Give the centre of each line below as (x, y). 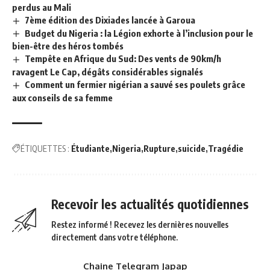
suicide (192, 149)
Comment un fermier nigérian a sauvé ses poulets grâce (135, 85)
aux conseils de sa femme (62, 98)
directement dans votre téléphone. (115, 237)
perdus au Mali (42, 7)
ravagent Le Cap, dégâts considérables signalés (108, 72)
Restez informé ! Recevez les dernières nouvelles (140, 225)
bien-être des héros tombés (68, 46)
